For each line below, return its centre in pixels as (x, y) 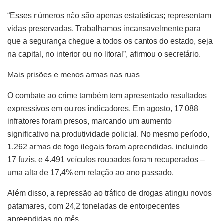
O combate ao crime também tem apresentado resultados (107, 96)
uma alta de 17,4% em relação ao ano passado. (91, 173)
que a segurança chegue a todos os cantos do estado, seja (110, 41)
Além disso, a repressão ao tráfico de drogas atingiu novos (110, 193)
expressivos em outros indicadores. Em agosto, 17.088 (103, 109)
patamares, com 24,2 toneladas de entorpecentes (93, 206)
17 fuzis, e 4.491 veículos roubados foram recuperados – (106, 160)
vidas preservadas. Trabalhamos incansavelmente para (104, 29)
